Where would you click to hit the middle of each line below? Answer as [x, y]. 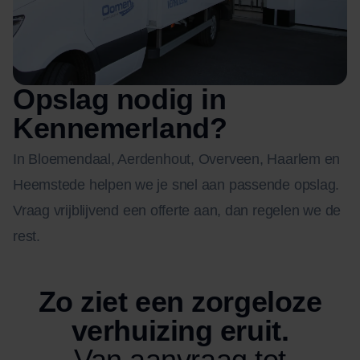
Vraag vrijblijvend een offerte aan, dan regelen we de [177, 210]
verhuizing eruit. [180, 330]
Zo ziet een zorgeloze [180, 301]
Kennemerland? [120, 128]
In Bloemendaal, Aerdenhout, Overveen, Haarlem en [177, 159]
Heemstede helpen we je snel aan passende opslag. [176, 184]
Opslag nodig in [120, 99]
